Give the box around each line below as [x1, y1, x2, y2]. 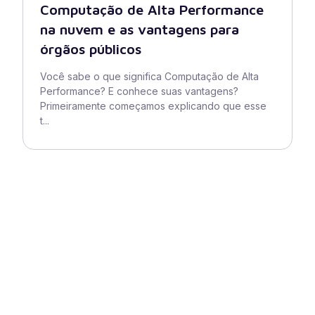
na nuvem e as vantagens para [40, 21, 239, 37]
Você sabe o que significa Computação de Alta [40, 70, 259, 82]
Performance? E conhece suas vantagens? [40, 85, 238, 97]
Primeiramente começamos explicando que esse [40, 100, 266, 112]
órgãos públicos [40, 41, 141, 57]
